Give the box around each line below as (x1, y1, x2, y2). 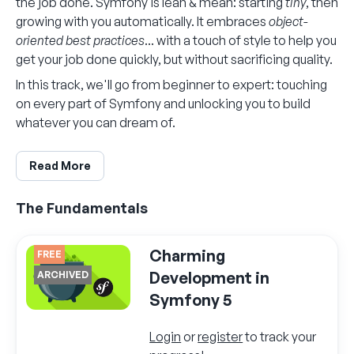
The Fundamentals (16, 198, 148, 217)
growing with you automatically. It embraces (16, 13, 269, 29)
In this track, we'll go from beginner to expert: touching (16, 76, 327, 92)
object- (269, 13, 308, 29)
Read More (29, 158, 91, 172)
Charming (149, 245, 226, 265)
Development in (149, 267, 270, 288)
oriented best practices (16, 32, 145, 48)
